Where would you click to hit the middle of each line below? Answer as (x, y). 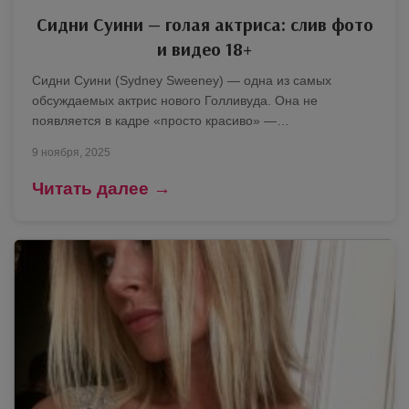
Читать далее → (101, 188)
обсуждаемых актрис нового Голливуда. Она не (175, 100)
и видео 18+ (204, 48)
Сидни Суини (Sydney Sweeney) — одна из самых (182, 80)
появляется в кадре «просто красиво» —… (161, 120)
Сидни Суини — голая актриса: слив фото (204, 24)
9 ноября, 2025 (71, 152)
